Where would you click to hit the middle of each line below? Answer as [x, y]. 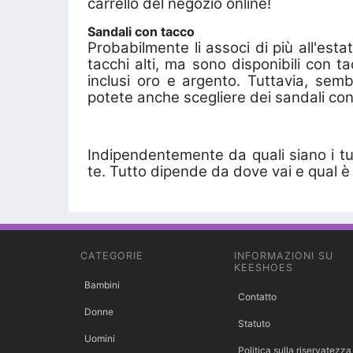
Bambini [102, 284]
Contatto [257, 296]
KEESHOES [264, 267]
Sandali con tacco [141, 31]
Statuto [254, 323]
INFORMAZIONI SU [284, 255]
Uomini [100, 338]
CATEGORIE [112, 255]
